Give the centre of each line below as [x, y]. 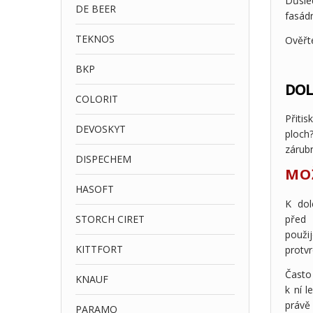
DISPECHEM [103, 159]
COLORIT [97, 99]
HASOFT [95, 189]
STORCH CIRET [110, 219]
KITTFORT [99, 249]
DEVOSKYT [101, 129]
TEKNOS [95, 39]
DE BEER [96, 9]
